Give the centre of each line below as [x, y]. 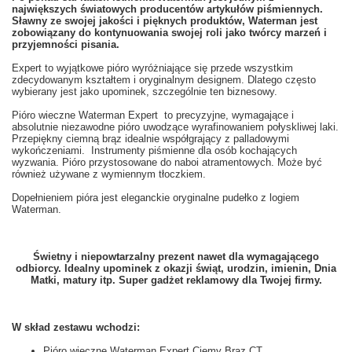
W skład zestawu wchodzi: [76, 328]
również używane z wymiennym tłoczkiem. [109, 174]
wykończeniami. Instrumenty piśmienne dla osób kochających [154, 151]
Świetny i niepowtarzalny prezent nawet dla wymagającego [176, 257]
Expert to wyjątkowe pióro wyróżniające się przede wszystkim [152, 68]
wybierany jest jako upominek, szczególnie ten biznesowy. [145, 92]
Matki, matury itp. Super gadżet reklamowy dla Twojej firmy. [176, 280]
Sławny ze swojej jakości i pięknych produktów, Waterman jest [165, 21]
